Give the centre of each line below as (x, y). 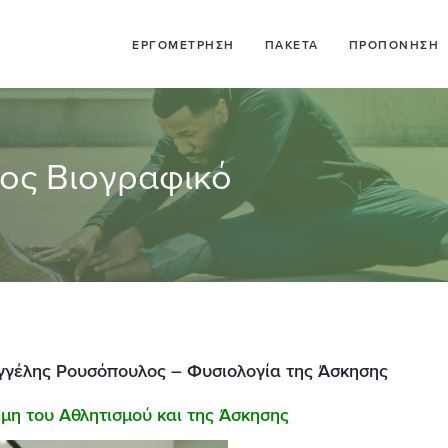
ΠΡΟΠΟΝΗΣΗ (393, 45)
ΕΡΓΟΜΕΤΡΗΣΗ (183, 45)
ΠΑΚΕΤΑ (291, 45)
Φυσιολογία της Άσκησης (289, 370)
